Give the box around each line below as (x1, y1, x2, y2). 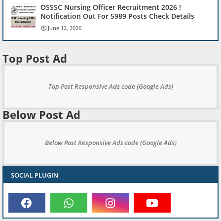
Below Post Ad (2, 107, 80, 122)
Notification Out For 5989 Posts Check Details (40, 11, 194, 21)
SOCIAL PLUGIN (11, 171, 58, 180)
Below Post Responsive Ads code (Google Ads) (44, 138, 177, 147)
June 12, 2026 (48, 24, 81, 32)
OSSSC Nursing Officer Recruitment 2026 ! (40, 2, 181, 12)
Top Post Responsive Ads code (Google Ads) (48, 82, 173, 91)
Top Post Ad (2, 51, 67, 66)
